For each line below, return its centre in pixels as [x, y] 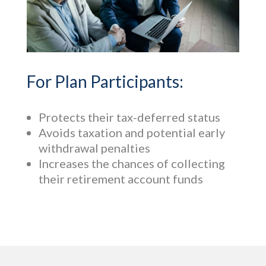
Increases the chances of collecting [132, 163]
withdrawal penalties [94, 148]
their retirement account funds [121, 178]
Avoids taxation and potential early [132, 132]
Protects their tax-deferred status [129, 117]
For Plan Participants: [105, 81]
